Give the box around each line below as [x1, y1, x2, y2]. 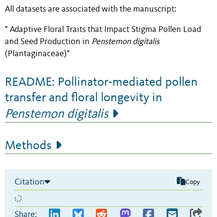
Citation [15, 178, 45, 187]
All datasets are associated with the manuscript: [5, 5, 176, 14]
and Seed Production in [5, 38, 92, 46]
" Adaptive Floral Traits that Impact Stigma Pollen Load [5, 26, 201, 34]
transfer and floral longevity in [5, 92, 162, 105]
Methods [5, 139, 52, 153]
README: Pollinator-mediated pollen [5, 76, 198, 89]
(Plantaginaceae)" [5, 50, 70, 59]
